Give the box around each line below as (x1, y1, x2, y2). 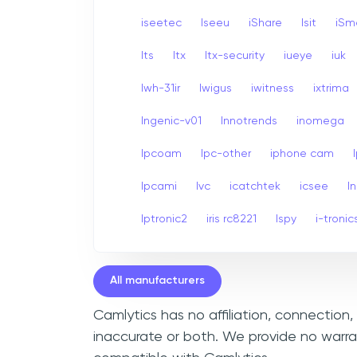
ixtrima (313, 82, 349, 94)
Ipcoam (141, 147, 182, 159)
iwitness (251, 82, 294, 94)
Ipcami (141, 180, 177, 192)
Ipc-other (201, 147, 251, 159)
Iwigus (199, 82, 232, 94)
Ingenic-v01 (141, 115, 202, 127)
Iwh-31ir (141, 82, 180, 94)
